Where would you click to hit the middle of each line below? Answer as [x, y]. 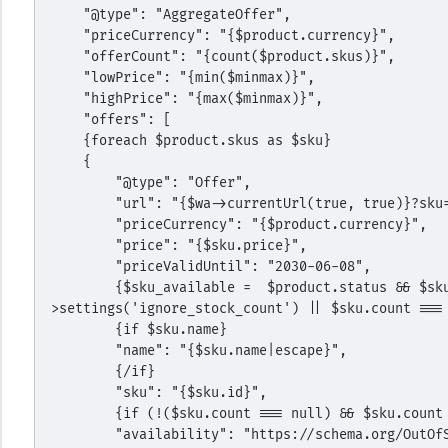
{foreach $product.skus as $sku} [206, 140]
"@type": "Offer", [182, 182]
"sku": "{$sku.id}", [190, 392]
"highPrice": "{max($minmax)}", [202, 98]
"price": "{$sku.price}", [210, 245]
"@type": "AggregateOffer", [186, 14]
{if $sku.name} [170, 329]
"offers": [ [126, 119]
